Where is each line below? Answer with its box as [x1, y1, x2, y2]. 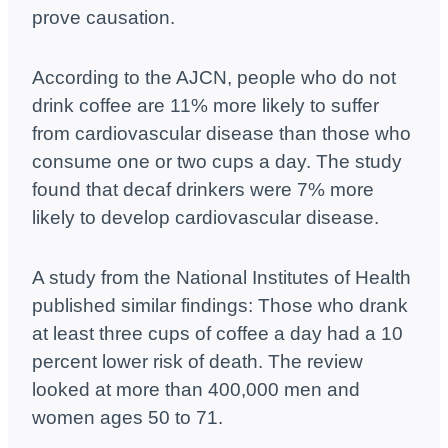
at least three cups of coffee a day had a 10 [32, 323, 403, 345]
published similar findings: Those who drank [32, 295, 408, 317]
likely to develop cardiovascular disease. [32, 207, 379, 229]
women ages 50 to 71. [32, 407, 223, 429]
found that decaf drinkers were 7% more [32, 179, 374, 201]
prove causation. [32, 7, 175, 29]
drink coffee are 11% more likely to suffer [32, 95, 379, 117]
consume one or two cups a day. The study [32, 151, 402, 173]
